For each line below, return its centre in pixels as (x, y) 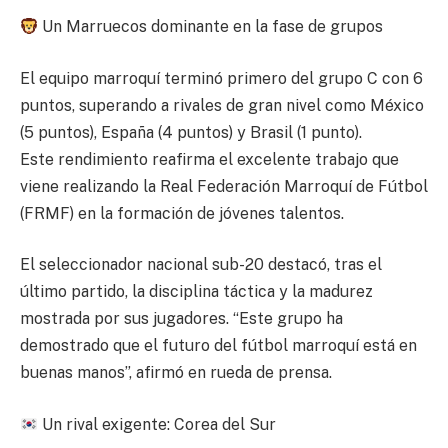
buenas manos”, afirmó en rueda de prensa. (176, 373)
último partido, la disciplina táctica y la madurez (196, 292)
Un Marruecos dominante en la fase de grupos (211, 27)
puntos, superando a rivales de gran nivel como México (222, 105)
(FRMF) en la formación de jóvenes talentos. (182, 213)
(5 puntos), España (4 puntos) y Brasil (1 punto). (191, 132)
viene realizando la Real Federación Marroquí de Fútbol (224, 186)
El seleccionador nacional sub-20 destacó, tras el (201, 265)
